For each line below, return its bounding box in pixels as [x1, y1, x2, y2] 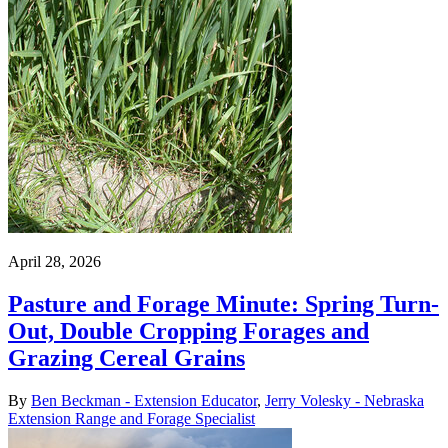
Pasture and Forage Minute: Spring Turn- [8, 291, 439, 318]
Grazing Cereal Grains [8, 345, 245, 372]
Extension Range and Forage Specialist [8, 410, 255, 427]
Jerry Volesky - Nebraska [265, 392, 424, 409]
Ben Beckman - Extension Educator [31, 392, 257, 409]
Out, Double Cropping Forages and [8, 318, 369, 345]
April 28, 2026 [8, 253, 101, 271]
